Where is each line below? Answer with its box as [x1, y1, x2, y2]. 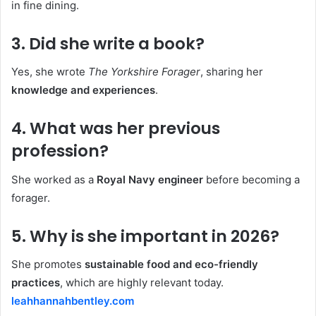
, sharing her [200, 65, 263, 79]
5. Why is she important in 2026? [11, 224, 279, 248]
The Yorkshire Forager [88, 65, 200, 79]
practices [11, 276, 60, 290]
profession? [11, 140, 109, 163]
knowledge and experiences [11, 83, 155, 97]
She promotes [11, 257, 85, 272]
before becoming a [203, 172, 300, 186]
